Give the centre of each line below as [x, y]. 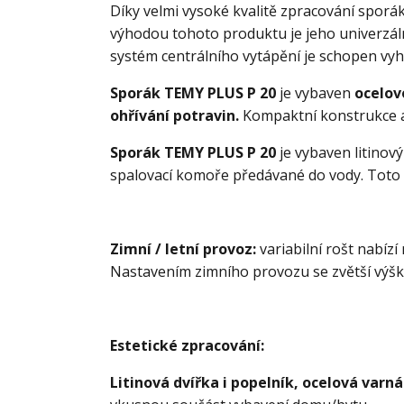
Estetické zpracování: [187, 346]
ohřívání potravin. [174, 116]
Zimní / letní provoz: [185, 249]
